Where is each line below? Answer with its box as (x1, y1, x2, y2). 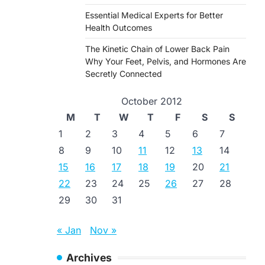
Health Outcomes (85, 22, 152, 33)
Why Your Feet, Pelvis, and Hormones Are (85, 56, 246, 66)
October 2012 (121, 95, 182, 107)
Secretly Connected (85, 69, 162, 79)
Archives (66, 251, 112, 264)
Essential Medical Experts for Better (85, 10, 223, 20)
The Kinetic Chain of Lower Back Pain (85, 44, 230, 54)
